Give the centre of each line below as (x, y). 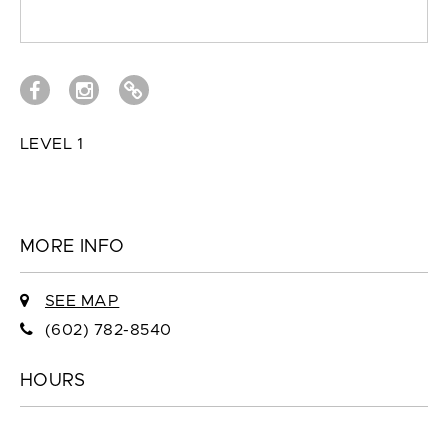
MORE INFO (72, 246)
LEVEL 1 (52, 143)
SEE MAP (82, 300)
